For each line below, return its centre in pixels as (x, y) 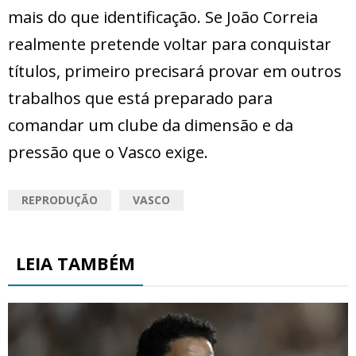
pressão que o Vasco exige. (108, 153)
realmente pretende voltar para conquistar (170, 44)
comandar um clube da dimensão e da (151, 126)
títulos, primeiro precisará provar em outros (175, 72)
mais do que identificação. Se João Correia (163, 17)
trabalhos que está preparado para (140, 99)
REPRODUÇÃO (60, 200)
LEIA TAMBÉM (75, 263)
